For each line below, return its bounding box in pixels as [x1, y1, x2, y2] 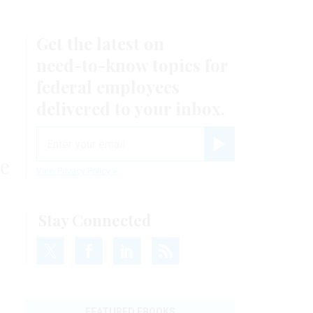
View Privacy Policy [36, 166, 112, 177]
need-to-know [36, 54, 148, 77]
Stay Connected [38, 210, 151, 231]
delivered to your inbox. [36, 97, 225, 120]
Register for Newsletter [219, 152, 292, 160]
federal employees [36, 75, 180, 99]
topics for [148, 54, 228, 77]
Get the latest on [36, 32, 164, 55]
